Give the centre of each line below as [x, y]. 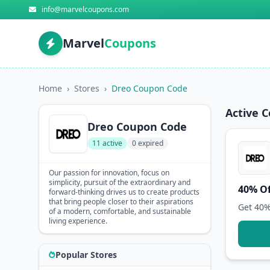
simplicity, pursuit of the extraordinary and [120, 182]
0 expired [148, 143]
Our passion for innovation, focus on [109, 173]
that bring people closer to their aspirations [121, 202]
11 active [107, 143]
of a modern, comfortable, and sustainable [120, 211]
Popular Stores [86, 255]
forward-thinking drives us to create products [124, 192]
